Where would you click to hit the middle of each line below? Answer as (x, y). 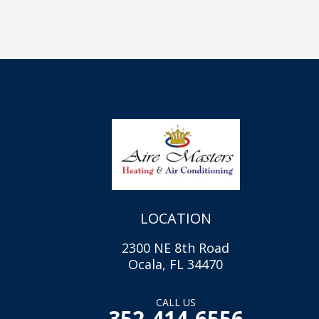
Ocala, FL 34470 (176, 264)
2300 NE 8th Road (176, 248)
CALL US (176, 302)
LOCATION (176, 218)
